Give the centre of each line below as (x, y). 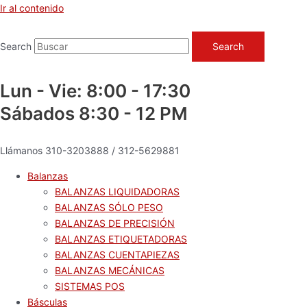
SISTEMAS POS (90, 286)
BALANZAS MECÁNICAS (110, 270)
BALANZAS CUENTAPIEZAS (117, 255)
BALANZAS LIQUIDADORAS (117, 192)
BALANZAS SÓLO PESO (109, 207)
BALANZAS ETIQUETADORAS (121, 239)
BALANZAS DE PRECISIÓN (115, 223)
